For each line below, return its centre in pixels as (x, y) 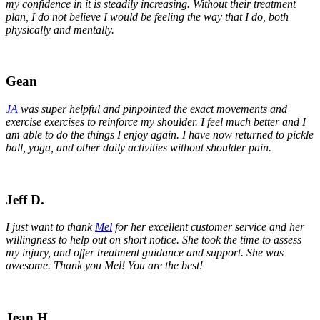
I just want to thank (50, 227)
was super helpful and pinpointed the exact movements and (152, 109)
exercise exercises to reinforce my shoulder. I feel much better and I (156, 122)
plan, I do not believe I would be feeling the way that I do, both (147, 16)
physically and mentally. (60, 29)
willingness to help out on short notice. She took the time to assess (154, 240)
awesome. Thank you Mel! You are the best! (104, 266)
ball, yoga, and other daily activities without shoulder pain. (139, 147)
